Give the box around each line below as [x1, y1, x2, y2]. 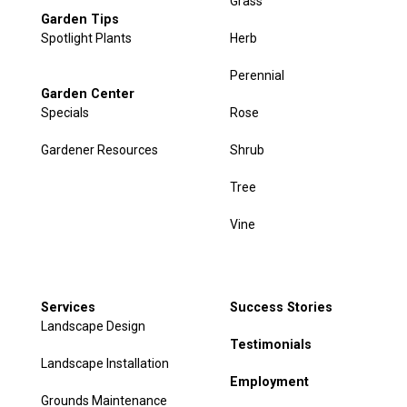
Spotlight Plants [40, 31, 132, 46]
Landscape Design [40, 319, 145, 334]
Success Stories [230, 300, 333, 315]
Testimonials [230, 337, 313, 352]
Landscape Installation [40, 356, 169, 372]
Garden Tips [40, 12, 119, 27]
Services [40, 300, 95, 315]
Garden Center [40, 86, 134, 102]
